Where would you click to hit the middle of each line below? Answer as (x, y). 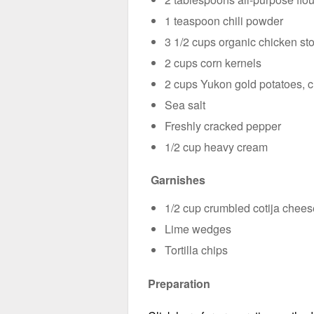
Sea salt (185, 104)
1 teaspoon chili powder (224, 20)
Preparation (179, 283)
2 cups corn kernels (213, 62)
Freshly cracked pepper (223, 125)
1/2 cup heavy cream (216, 146)
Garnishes (178, 180)
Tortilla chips (196, 250)
